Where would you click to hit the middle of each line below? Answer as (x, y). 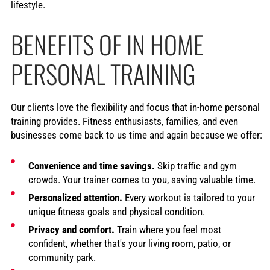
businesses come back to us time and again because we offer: (136, 135)
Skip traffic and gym (196, 166)
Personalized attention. (75, 198)
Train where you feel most (168, 230)
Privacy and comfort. (71, 230)
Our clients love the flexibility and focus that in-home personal (135, 107)
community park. (62, 257)
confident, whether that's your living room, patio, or (129, 243)
